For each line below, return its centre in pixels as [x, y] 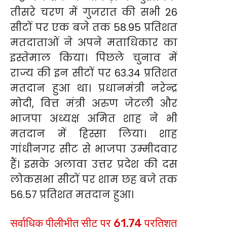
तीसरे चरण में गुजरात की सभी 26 [94, 12]
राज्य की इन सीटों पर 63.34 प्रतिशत [94, 73]
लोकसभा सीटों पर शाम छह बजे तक [94, 179]
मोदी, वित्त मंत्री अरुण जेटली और [94, 103]
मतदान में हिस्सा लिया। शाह [94, 134]
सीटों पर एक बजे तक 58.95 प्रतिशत [94, 27]
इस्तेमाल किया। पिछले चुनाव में [94, 58]
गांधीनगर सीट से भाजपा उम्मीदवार [94, 149]
